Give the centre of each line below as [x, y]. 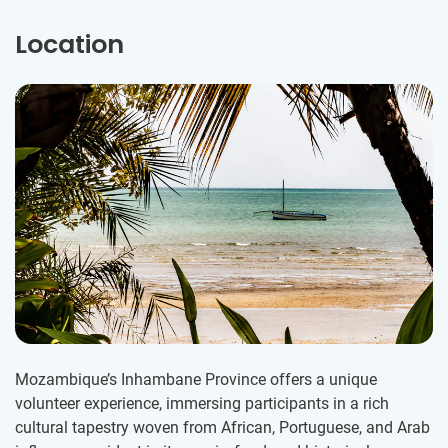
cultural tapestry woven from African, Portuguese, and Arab [222, 428]
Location [69, 45]
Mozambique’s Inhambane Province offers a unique [196, 380]
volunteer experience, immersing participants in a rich [202, 404]
